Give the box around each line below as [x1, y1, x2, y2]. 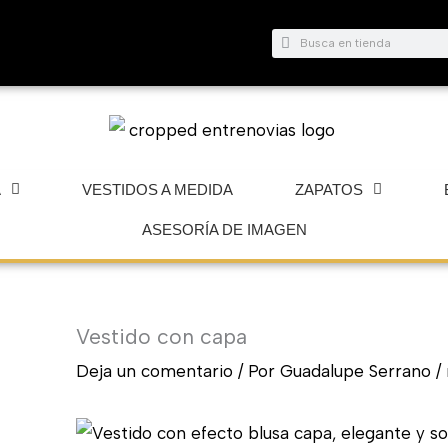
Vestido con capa [75, 323, 247, 349]
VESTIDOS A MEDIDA [82, 180, 233, 198]
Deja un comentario [75, 361, 233, 381]
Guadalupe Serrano [279, 361, 436, 381]
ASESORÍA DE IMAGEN [141, 220, 307, 238]
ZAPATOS [295, 180, 363, 198]
